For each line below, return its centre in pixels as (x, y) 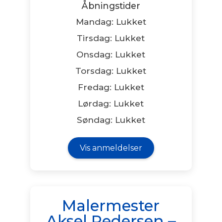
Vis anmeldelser (111, 148)
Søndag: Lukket (111, 120)
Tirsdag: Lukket (111, 38)
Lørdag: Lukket (111, 103)
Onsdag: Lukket (111, 54)
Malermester (111, 205)
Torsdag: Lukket (111, 71)
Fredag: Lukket (111, 87)
